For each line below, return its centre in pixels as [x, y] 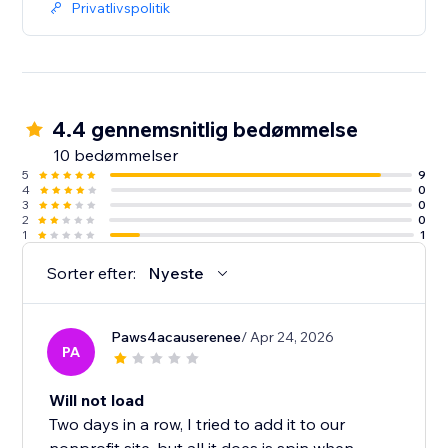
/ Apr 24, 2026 [288, 337]
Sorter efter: [92, 273]
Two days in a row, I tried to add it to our [197, 424]
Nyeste [176, 273]
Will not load [97, 400]
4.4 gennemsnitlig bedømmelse [205, 129]
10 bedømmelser [116, 155]
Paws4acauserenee [176, 337]
